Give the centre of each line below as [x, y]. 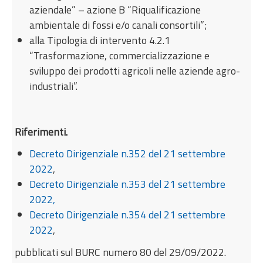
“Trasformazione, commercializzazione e [120, 55]
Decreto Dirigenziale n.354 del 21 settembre [128, 214]
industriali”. [54, 86]
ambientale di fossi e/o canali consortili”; [118, 25]
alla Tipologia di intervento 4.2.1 [100, 40]
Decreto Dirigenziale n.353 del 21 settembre [128, 184]
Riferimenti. [41, 131]
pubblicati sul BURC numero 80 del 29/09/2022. [121, 252]
